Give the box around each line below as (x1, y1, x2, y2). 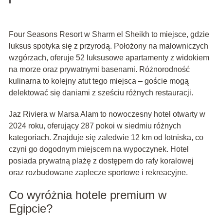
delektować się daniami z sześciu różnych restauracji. (8, 89, 193, 97)
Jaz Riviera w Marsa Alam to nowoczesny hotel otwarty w (8, 110, 205, 119)
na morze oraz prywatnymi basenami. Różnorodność (8, 65, 190, 74)
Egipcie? (8, 202, 53, 216)
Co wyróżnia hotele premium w (8, 188, 166, 202)
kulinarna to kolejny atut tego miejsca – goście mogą (8, 77, 189, 86)
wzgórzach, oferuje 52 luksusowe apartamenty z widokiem (8, 54, 209, 62)
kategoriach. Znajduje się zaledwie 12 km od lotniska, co (8, 133, 203, 142)
